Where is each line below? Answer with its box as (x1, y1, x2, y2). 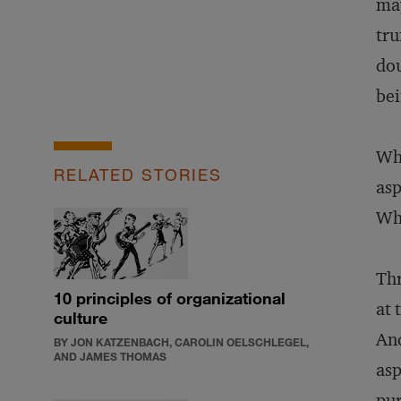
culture (54, 308, 107, 328)
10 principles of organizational (54, 288, 286, 308)
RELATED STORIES (54, 165, 222, 184)
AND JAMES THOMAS (54, 349, 166, 363)
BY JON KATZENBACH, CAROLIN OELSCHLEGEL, (54, 335, 309, 349)
